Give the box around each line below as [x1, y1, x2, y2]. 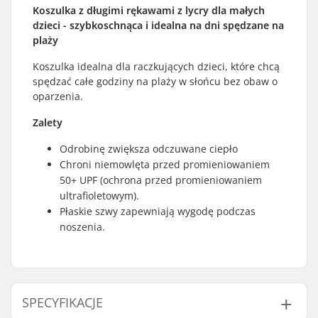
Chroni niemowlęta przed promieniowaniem [60, 157, 270, 171]
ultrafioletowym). [60, 188, 139, 202]
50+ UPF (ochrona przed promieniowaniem [60, 172, 262, 187]
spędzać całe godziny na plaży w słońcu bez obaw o [33, 74, 278, 88]
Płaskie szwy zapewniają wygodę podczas [60, 204, 256, 218]
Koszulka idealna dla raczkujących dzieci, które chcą [33, 59, 280, 73]
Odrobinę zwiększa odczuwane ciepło [60, 141, 238, 155]
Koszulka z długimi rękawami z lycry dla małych [33, 3, 265, 17]
